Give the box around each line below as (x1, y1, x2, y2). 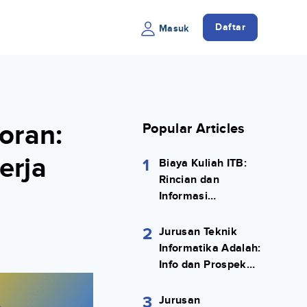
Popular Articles (143, 121, 245, 138)
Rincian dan (159, 173, 219, 187)
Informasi (159, 189, 208, 204)
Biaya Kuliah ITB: (159, 156, 247, 171)
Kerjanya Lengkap (159, 274, 252, 288)
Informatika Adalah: (159, 241, 261, 256)
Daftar (215, 21, 245, 33)
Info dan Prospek (159, 258, 247, 272)
